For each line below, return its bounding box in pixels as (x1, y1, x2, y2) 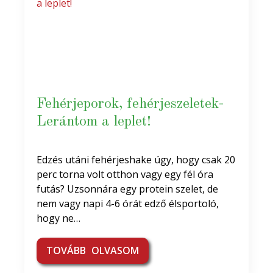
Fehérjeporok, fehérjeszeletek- (37, 96, 224, 112)
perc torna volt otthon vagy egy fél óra (37, 167, 213, 181)
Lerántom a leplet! (37, 114, 151, 129)
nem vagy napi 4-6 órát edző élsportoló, (37, 196, 219, 210)
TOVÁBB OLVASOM (46, 243, 139, 257)
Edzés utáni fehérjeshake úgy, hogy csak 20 (37, 152, 235, 166)
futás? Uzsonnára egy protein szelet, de (37, 182, 218, 196)
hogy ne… (37, 211, 80, 225)
